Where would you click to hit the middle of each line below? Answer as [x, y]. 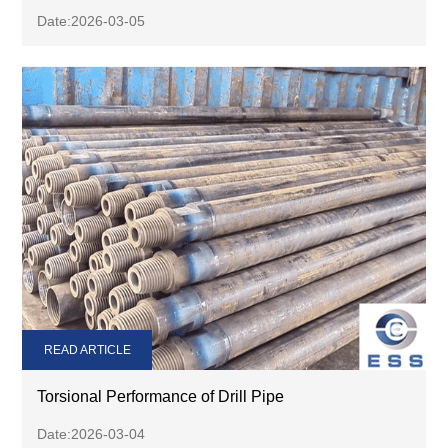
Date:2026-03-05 [91, 20]
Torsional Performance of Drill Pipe [161, 396]
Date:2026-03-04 [91, 433]
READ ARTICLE [87, 349]
